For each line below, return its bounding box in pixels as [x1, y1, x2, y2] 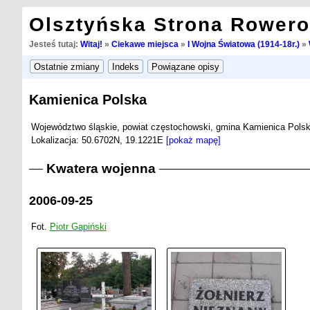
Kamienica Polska [28, 91, 147, 108]
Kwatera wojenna [46, 161, 156, 176]
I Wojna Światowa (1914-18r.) [187, 40, 300, 48]
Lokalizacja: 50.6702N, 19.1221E [30, 134, 166, 145]
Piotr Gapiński [49, 221, 107, 232]
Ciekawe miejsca [111, 40, 179, 48]
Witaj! [80, 40, 102, 48]
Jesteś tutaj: [28, 40, 80, 48]
